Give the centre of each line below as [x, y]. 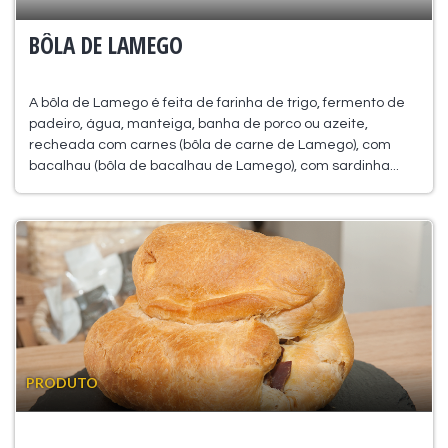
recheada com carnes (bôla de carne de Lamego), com [209, 144]
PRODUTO [62, 382]
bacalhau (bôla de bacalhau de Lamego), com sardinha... [213, 165]
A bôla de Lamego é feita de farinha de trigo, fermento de [216, 102]
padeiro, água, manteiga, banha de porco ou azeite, [198, 123]
